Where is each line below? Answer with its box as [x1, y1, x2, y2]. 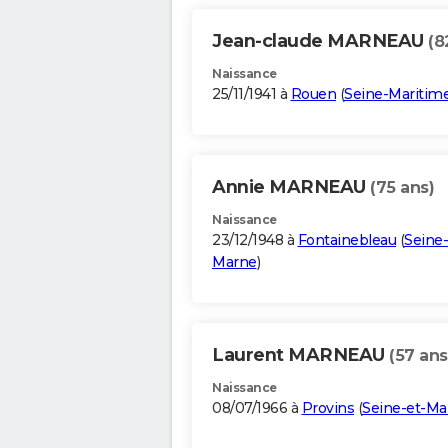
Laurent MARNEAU [212, 344, 389, 367]
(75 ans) [370, 178, 434, 198]
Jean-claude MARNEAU [212, 30, 428, 53]
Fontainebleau [297, 231, 396, 250]
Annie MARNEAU [212, 176, 370, 199]
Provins [301, 399, 354, 418]
